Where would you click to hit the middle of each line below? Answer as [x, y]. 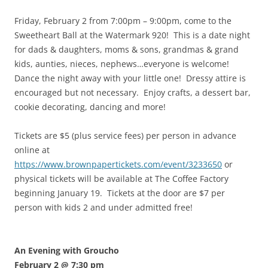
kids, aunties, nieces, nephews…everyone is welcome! [123, 64]
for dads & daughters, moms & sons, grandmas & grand [127, 50]
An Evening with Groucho [67, 251]
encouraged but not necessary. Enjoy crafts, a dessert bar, [133, 93]
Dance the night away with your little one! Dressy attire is [130, 78]
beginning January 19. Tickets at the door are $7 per [120, 193]
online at [32, 150]
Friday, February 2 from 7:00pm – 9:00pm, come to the [123, 21]
